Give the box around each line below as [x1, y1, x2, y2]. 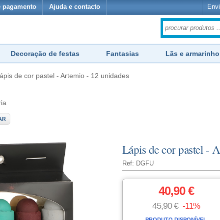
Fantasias [106, 50, 139, 57]
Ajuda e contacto [49, 3, 100, 10]
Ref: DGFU [122, 160, 154, 167]
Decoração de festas [11, 50, 80, 57]
